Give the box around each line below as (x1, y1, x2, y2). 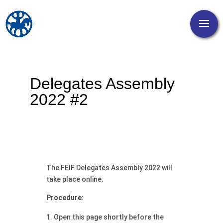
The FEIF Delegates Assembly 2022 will (46, 164, 172, 172)
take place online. (46, 175, 104, 183)
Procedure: (46, 194, 84, 202)
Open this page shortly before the (53, 213, 164, 221)
